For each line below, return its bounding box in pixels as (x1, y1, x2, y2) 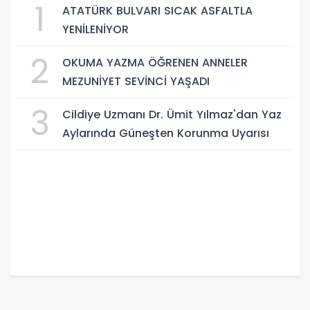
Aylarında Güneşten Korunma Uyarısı (62, 125, 269, 142)
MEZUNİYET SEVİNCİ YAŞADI (62, 73, 210, 90)
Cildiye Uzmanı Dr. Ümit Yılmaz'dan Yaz (62, 107, 282, 123)
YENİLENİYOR (62, 21, 129, 38)
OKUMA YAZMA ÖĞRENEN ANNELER (62, 55, 248, 71)
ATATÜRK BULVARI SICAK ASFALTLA (62, 3, 253, 19)
